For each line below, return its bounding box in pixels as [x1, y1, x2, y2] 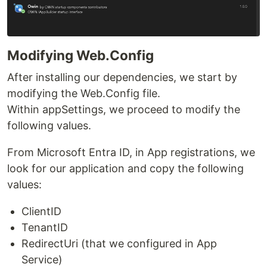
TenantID [21, 221, 68, 234]
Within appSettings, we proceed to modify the [7, 103, 240, 116]
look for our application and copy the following [7, 162, 244, 175]
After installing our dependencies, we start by [7, 70, 237, 83]
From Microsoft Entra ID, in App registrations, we [7, 145, 255, 159]
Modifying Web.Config [7, 46, 154, 63]
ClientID [21, 204, 61, 218]
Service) [21, 253, 63, 266]
